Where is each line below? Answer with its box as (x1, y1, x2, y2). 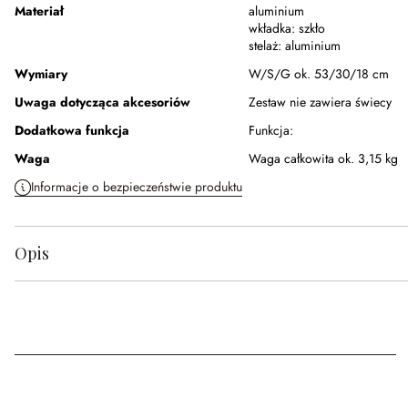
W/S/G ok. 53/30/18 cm (249, 65, 389, 84)
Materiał (15, 2, 64, 21)
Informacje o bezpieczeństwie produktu (31, 178, 242, 197)
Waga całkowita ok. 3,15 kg (249, 149, 398, 168)
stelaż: (249, 36, 281, 56)
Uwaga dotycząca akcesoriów (15, 93, 190, 112)
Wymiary (15, 65, 67, 84)
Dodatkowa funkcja (15, 121, 129, 140)
